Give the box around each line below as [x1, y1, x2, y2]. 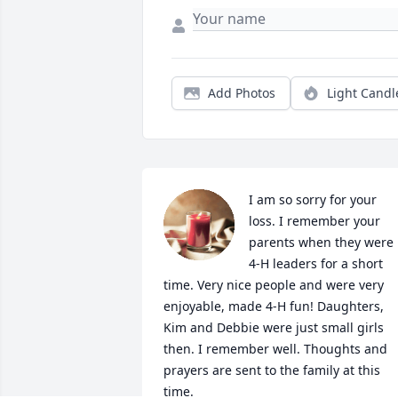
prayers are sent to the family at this [163, 362, 380, 379]
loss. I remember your [249, 212, 380, 230]
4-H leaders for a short [249, 255, 383, 273]
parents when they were [249, 234, 394, 251]
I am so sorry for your [249, 191, 377, 209]
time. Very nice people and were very [163, 276, 384, 294]
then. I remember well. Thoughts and [163, 340, 387, 358]
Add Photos [208, 84, 275, 102]
